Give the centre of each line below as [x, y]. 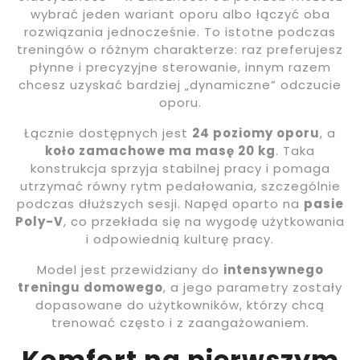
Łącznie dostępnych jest [108, 133]
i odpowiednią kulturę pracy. [180, 239]
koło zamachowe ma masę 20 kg [160, 150]
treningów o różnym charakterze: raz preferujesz [180, 49]
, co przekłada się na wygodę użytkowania [204, 221]
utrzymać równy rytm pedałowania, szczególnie [180, 186]
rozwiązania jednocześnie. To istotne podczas [180, 31]
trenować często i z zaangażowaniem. [180, 322]
